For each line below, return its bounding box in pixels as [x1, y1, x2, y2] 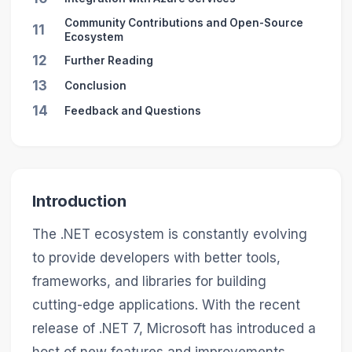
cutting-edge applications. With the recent [31, 297, 300, 313]
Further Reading [64, 53, 153, 67]
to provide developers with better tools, [31, 250, 280, 266]
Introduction [31, 191, 126, 211]
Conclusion [64, 79, 126, 92]
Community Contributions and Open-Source [64, 16, 303, 29]
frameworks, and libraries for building [31, 273, 266, 290]
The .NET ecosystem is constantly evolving [31, 226, 307, 243]
